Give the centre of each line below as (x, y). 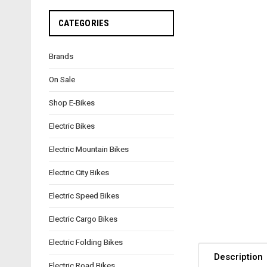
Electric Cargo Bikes (83, 219)
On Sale (62, 79)
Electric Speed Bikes (84, 195)
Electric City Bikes (79, 172)
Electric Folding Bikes (86, 242)
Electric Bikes (72, 126)
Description (238, 257)
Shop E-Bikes (72, 103)
